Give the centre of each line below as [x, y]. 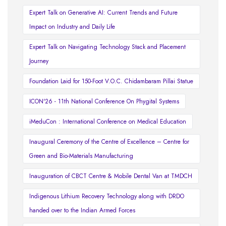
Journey [39, 61]
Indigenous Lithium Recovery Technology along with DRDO [107, 196]
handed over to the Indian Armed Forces [82, 211]
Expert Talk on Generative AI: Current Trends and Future [103, 13]
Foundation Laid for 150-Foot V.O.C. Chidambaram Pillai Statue [111, 81]
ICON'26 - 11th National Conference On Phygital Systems [104, 102]
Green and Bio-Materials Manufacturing [81, 156]
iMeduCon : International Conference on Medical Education [108, 122]
